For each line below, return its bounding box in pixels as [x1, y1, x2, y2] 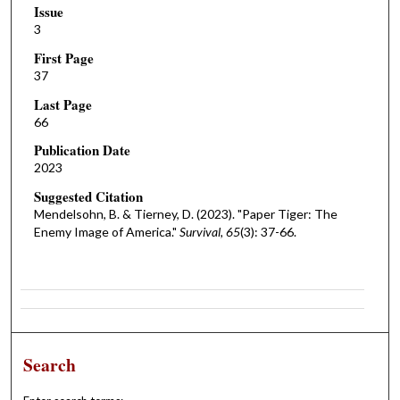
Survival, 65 [179, 223, 240, 239]
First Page [33, 48, 94, 68]
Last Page [33, 94, 92, 114]
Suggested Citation [33, 186, 143, 206]
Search [23, 351, 77, 378]
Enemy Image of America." [33, 223, 179, 239]
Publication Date [33, 140, 130, 161]
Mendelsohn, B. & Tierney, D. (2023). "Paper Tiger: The [33, 205, 337, 221]
